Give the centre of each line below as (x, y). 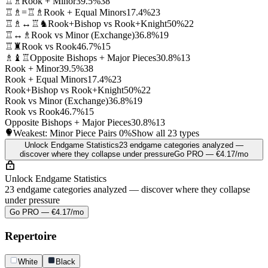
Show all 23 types (165, 133)
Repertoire (31, 236)
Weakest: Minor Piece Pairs (66, 133)
